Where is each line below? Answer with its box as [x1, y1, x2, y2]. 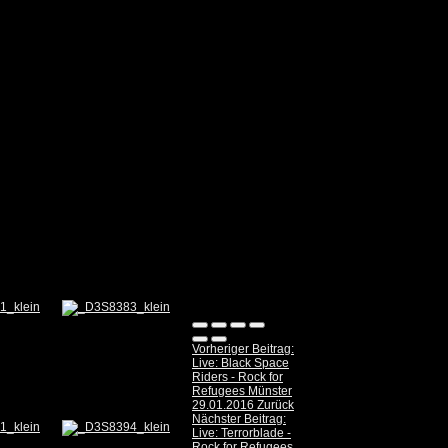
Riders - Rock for [192, 370, 283, 385]
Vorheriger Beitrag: [192, 342, 294, 357]
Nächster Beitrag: [192, 412, 286, 427]
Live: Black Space [192, 356, 289, 371]
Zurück [257, 398, 294, 413]
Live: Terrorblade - [192, 426, 291, 441]
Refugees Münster [192, 384, 292, 399]
